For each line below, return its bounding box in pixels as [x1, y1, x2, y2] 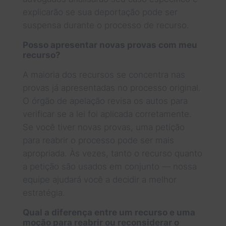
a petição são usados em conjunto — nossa [22, 161, 197, 172]
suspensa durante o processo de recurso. [22, 20, 189, 30]
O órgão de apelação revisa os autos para [22, 95, 188, 106]
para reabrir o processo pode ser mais [22, 135, 174, 145]
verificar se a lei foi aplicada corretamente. [22, 108, 192, 119]
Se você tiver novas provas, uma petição [22, 122, 185, 132]
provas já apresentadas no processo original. [22, 82, 201, 93]
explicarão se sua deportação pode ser [22, 7, 178, 17]
